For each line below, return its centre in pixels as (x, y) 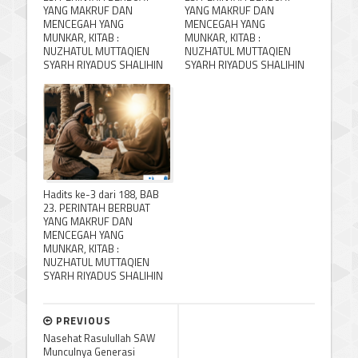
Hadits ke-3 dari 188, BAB (101, 194)
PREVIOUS (82, 320)
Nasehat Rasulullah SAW (99, 338)
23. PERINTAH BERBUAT (97, 207)
